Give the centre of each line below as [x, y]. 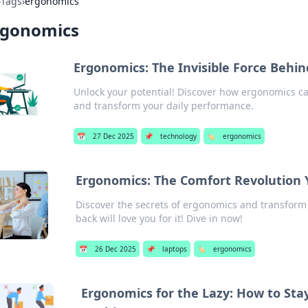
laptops [174, 249]
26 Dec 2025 [115, 249]
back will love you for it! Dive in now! [159, 218]
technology [178, 136]
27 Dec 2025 [113, 136]
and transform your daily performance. [163, 106]
